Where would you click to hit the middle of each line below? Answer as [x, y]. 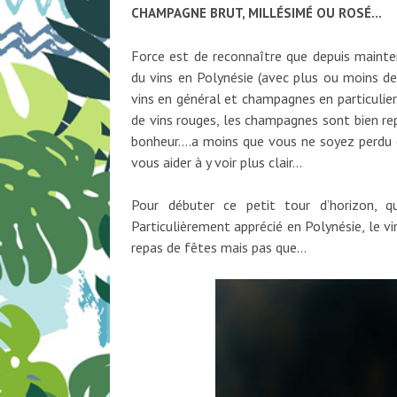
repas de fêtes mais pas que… [219, 248]
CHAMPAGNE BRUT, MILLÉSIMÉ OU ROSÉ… [257, 13]
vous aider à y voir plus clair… [217, 163]
